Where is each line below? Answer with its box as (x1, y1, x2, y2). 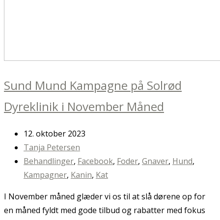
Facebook (78, 155, 113, 166)
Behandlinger (24, 155, 74, 166)
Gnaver (142, 155, 168, 166)
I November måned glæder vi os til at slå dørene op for (4, 191, 205, 202)
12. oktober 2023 (24, 128, 85, 139)
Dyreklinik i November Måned (4, 98, 164, 114)
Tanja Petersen (24, 141, 80, 153)
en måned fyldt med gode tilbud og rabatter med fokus (4, 204, 205, 216)
